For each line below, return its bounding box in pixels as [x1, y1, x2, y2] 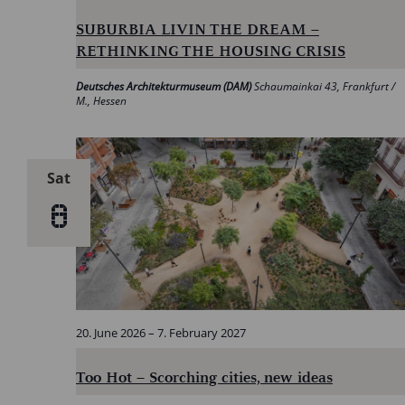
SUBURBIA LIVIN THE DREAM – [76, 18, 319, 39]
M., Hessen [76, 92, 127, 108]
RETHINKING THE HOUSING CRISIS [76, 40, 345, 61]
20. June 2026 [76, 324, 146, 341]
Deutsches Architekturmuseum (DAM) [76, 78, 254, 94]
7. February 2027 [157, 324, 246, 341]
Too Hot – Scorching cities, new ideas [76, 366, 333, 387]
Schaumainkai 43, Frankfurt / [254, 78, 395, 94]
